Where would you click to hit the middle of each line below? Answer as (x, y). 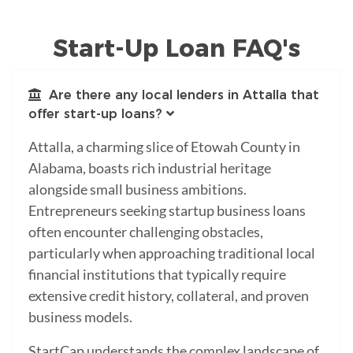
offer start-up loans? (95, 113)
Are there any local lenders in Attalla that (180, 95)
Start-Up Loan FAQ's (176, 48)
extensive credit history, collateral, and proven (169, 295)
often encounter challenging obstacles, (146, 231)
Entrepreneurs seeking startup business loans (167, 210)
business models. (80, 316)
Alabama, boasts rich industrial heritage (150, 167)
